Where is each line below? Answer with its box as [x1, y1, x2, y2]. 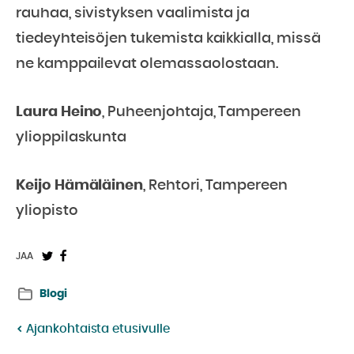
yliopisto [16, 204, 78, 218]
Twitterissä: [40, 274, 122, 288]
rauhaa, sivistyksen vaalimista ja [16, 6, 250, 21]
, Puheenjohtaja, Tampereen [102, 105, 302, 119]
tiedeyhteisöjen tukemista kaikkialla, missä [16, 32, 321, 46]
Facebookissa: [55, 274, 158, 288]
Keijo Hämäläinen [16, 179, 144, 193]
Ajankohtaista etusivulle [23, 323, 170, 335]
